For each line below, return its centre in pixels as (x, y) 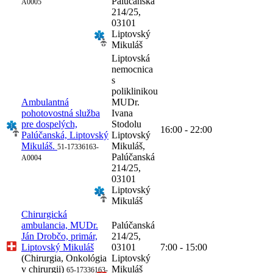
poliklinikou (135, 91)
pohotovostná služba (61, 113)
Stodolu (126, 124)
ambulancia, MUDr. (60, 225)
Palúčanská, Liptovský (65, 135)
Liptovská (131, 58)
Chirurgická (44, 214)
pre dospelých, (49, 124)
